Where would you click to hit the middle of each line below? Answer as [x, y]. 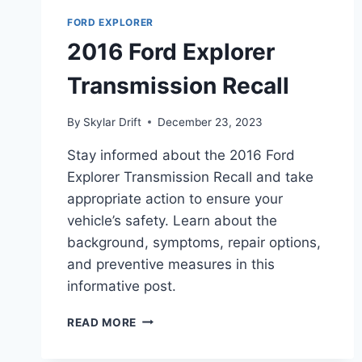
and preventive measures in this [171, 264]
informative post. [122, 286]
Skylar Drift [113, 122]
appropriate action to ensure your [175, 198]
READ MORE [102, 322]
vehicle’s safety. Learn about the [172, 220]
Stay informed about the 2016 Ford [181, 155]
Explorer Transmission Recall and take [190, 177]
